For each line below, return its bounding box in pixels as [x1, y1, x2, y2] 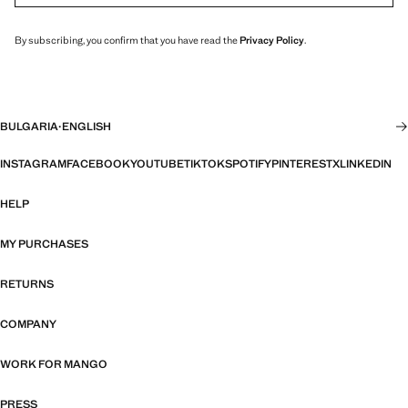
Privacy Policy [240, 34, 304, 47]
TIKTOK [184, 157, 225, 172]
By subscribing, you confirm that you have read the [15, 34, 240, 47]
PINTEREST [271, 157, 332, 172]
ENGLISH [62, 119, 111, 135]
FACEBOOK [66, 157, 130, 172]
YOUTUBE [130, 157, 184, 172]
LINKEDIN [340, 157, 392, 172]
